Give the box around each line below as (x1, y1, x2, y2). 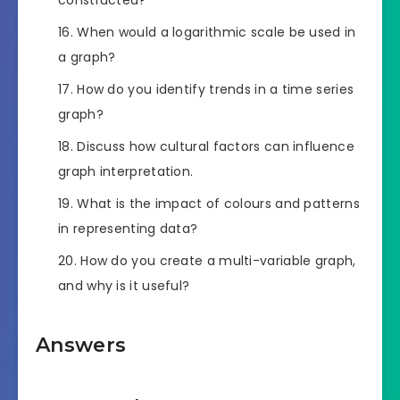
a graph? (58, 47, 116, 66)
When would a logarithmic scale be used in (77, 22, 356, 41)
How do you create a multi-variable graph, (80, 251, 356, 270)
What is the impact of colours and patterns (77, 194, 360, 212)
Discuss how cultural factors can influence (77, 137, 354, 155)
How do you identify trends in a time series (77, 79, 354, 98)
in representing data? (58, 219, 198, 237)
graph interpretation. (58, 162, 194, 180)
